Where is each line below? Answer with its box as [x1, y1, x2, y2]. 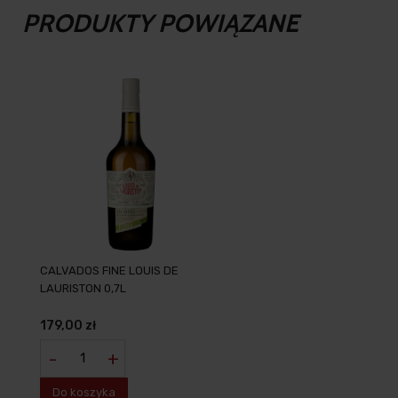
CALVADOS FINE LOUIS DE [40, 264, 179, 277]
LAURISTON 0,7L [40, 282, 126, 295]
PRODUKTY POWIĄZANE [22, 8, 298, 38]
